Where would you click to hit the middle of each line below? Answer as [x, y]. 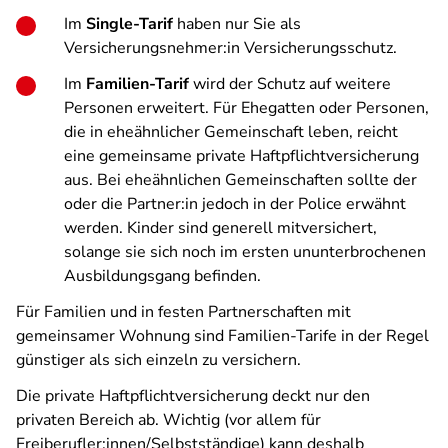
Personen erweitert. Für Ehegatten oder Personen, [246, 108]
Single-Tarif [129, 24]
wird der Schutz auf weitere [290, 84]
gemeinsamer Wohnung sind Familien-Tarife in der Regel [222, 336]
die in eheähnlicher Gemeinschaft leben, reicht [231, 132]
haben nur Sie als [237, 24]
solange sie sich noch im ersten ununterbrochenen [245, 252]
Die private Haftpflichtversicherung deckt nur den [193, 396]
